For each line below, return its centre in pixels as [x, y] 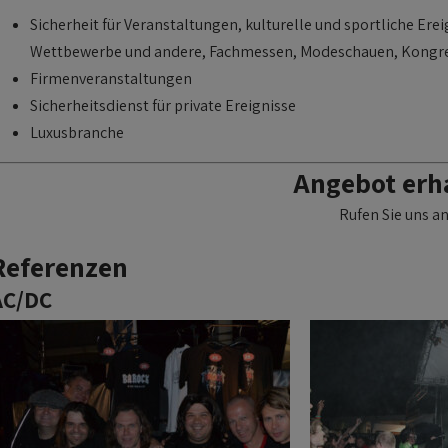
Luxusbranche [77, 132]
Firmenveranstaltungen [111, 78]
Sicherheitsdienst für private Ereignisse [163, 105]
